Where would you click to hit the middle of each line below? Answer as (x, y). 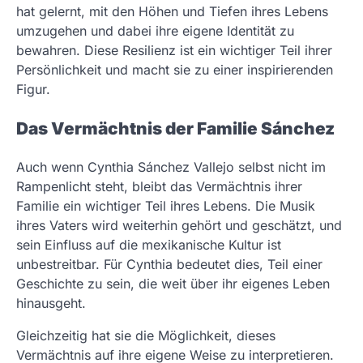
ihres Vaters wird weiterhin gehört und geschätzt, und (179, 226)
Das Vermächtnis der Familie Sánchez (175, 128)
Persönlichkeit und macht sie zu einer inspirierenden (175, 69)
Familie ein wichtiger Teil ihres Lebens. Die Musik (166, 206)
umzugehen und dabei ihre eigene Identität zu (155, 30)
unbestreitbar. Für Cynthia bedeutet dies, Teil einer (169, 265)
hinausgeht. (51, 303)
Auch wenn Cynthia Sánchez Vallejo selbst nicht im (171, 167)
